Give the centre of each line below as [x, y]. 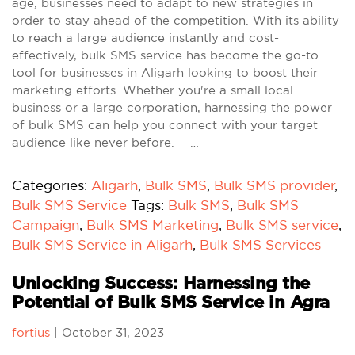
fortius [31, 332]
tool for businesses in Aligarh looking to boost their [165, 73]
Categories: [52, 185]
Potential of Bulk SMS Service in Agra [171, 303]
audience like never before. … [105, 142]
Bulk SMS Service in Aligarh [102, 244]
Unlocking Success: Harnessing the [161, 284]
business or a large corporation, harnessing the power [172, 107]
